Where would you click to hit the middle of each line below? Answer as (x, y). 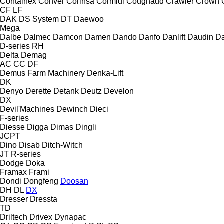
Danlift (174, 37)
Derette (38, 91)
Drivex (41, 217)
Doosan (74, 181)
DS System (39, 19)
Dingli (86, 127)
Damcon (68, 37)
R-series (26, 154)
